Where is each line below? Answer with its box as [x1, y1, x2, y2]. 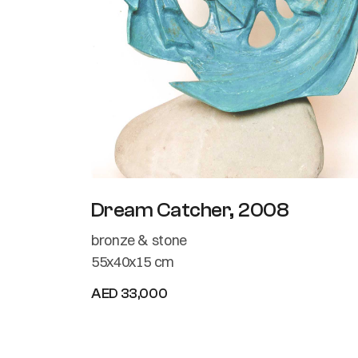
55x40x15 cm [91, 252, 175, 271]
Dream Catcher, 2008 [91, 197, 289, 222]
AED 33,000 [91, 284, 168, 302]
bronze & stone [91, 230, 187, 249]
